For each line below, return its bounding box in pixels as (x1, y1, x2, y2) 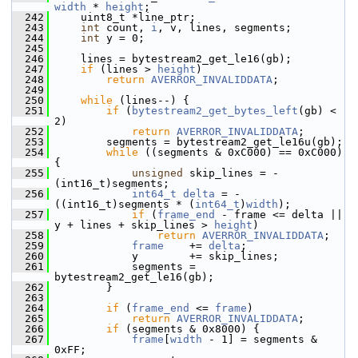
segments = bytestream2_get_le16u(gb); (49, 136, 343, 148)
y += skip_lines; (49, 250, 279, 262)
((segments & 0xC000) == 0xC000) (138, 146, 343, 158)
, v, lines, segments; (157, 22, 292, 34)
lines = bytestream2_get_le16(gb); (49, 53, 292, 65)
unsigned (132, 167, 183, 179)
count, (100, 22, 151, 34)
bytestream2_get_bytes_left (132, 105, 298, 117)
